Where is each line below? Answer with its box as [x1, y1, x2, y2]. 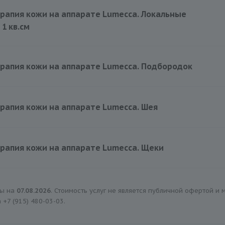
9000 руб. [131, 170, 163, 178]
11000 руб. [131, 129, 167, 138]
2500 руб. [131, 48, 163, 56]
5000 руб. [131, 88, 163, 97]
